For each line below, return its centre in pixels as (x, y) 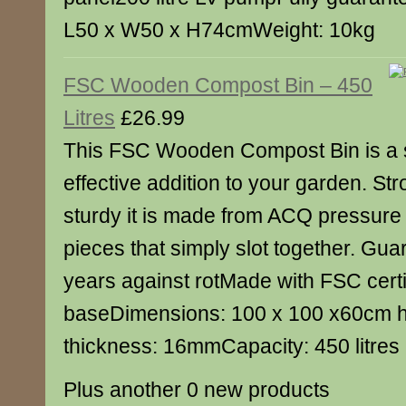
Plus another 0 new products (197, 390)
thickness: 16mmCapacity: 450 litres (232, 346)
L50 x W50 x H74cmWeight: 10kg (219, 30)
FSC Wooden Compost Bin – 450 (218, 85)
